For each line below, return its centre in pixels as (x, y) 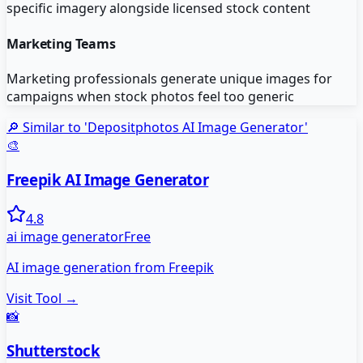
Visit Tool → (42, 299)
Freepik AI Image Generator (108, 179)
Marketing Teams (61, 43)
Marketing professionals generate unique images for (169, 78)
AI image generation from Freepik (110, 268)
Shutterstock (53, 351)
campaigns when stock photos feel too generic (150, 96)
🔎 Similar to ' (47, 127)
